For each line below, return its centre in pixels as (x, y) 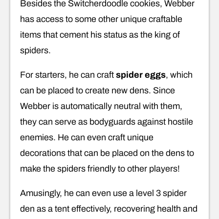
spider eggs (141, 75)
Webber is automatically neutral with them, (101, 106)
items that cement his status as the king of (100, 35)
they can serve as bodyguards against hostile (107, 122)
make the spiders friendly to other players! (100, 169)
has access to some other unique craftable (101, 19)
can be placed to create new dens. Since (98, 91)
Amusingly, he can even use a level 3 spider (103, 193)
